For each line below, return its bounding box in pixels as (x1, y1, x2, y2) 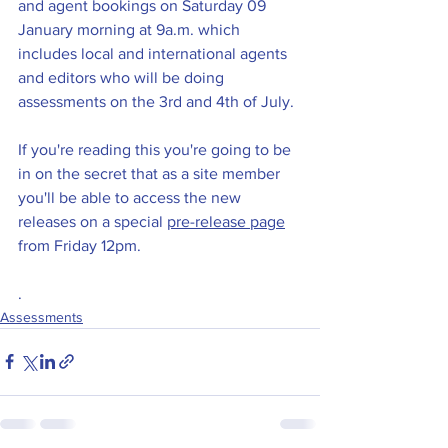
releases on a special (18, 212, 167, 230)
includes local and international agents (18, 44, 291, 62)
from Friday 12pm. (18, 236, 141, 254)
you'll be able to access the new (18, 188, 245, 206)
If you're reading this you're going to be (18, 140, 295, 158)
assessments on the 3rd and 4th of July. (18, 92, 298, 110)
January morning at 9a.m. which (18, 20, 244, 38)
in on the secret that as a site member (18, 164, 284, 182)
